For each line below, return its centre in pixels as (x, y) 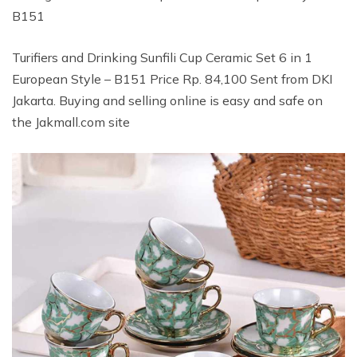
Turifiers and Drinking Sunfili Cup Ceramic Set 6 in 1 (162, 57)
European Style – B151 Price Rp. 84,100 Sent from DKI (172, 79)
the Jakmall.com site (71, 122)
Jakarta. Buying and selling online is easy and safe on (167, 100)
